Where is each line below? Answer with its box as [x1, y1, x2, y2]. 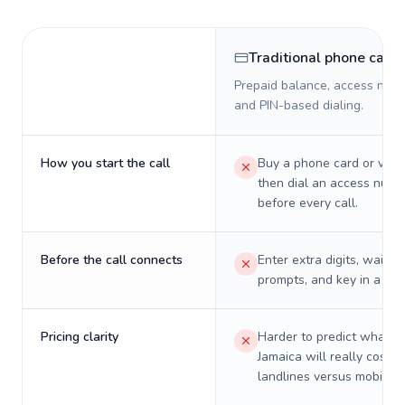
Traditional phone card [249, 48, 399, 68]
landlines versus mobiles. [258, 368, 402, 385]
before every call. [258, 194, 358, 212]
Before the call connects [41, 251, 183, 268]
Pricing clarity [41, 328, 118, 345]
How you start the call [41, 155, 170, 172]
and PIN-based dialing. [234, 97, 363, 114]
